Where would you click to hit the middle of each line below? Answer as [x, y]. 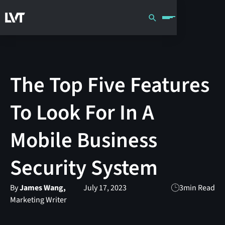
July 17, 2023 [105, 188]
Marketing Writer [38, 200]
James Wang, [42, 188]
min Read [199, 188]
